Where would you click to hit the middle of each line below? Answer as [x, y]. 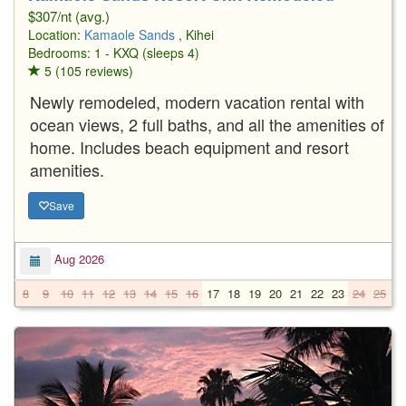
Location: [56, 34]
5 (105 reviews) [87, 70]
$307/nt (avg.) [69, 15]
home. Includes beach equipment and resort [189, 146]
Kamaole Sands [130, 34]
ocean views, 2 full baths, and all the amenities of [207, 124]
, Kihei [196, 34]
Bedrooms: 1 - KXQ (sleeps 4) [114, 52]
